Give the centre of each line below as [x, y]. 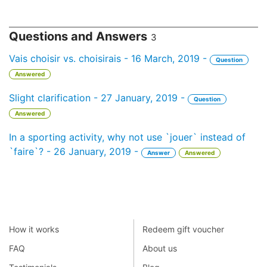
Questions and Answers [78, 36]
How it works [34, 229]
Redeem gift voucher [183, 229]
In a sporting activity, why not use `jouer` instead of [127, 137]
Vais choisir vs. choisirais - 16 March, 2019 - [109, 58]
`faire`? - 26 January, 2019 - [75, 151]
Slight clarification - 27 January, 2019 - [98, 98]
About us [160, 248]
